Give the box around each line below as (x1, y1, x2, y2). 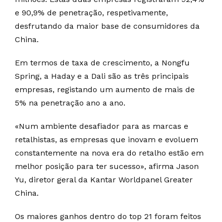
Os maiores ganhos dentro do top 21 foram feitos (15, 211, 201, 221)
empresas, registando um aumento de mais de (15, 84, 195, 94)
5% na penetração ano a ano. (15, 98, 125, 108)
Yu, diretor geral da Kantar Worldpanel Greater (15, 174, 193, 184)
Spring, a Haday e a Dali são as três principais (15, 71, 189, 81)
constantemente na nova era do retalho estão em (15, 148, 204, 158)
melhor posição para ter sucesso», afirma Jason (15, 161, 199, 171)
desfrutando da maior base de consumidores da (15, 21, 200, 31)
